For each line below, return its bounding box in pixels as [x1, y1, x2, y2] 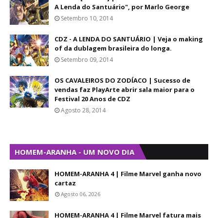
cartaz [54, 179, 76, 187]
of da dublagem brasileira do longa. [54, 44, 172, 53]
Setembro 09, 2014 [61, 55, 113, 64]
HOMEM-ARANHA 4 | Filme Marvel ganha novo [54, 169, 201, 178]
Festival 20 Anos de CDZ [54, 94, 130, 103]
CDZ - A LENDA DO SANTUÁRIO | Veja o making [54, 35, 203, 43]
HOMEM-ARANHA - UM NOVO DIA [15, 147, 134, 157]
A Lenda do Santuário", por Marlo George [54, 2, 189, 11]
